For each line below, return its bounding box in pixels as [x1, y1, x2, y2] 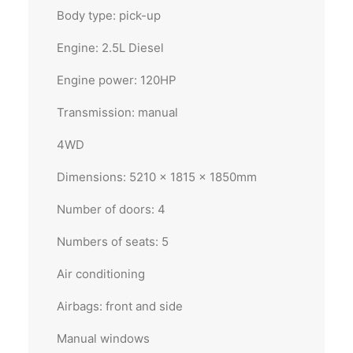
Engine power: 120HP [57, 72, 176, 87]
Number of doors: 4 [57, 202, 165, 217]
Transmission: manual [57, 105, 178, 120]
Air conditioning [57, 266, 145, 281]
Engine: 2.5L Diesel [57, 40, 164, 55]
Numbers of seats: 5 [57, 234, 169, 249]
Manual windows [57, 331, 150, 346]
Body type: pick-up [57, 8, 161, 23]
